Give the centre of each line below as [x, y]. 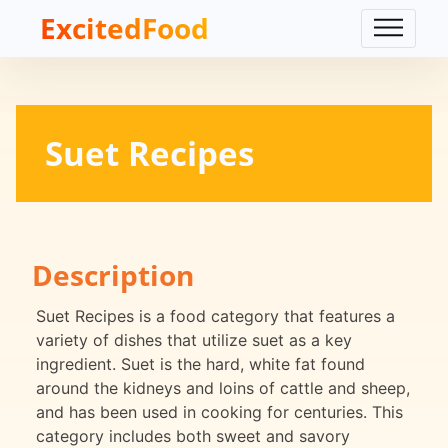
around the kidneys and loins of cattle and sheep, [223, 388]
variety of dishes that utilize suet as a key [194, 340]
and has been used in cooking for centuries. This [219, 412]
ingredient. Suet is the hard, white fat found [200, 364]
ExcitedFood [124, 28]
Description [113, 275]
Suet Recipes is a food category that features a [215, 316]
